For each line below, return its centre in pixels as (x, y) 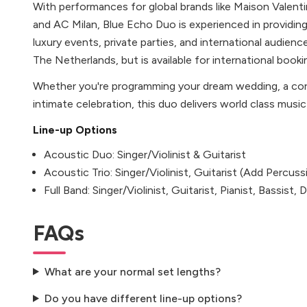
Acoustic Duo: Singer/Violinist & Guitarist (145, 155)
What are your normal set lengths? (132, 271)
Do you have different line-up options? (143, 298)
